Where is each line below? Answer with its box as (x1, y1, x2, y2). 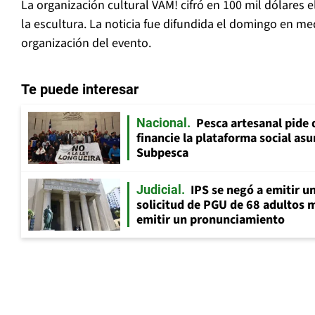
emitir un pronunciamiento (136, 211, 285, 229)
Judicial (136, 182, 181, 198)
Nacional (136, 115, 187, 131)
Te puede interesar (21, 81, 139, 98)
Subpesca (136, 144, 188, 162)
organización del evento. (21, 34, 151, 53)
